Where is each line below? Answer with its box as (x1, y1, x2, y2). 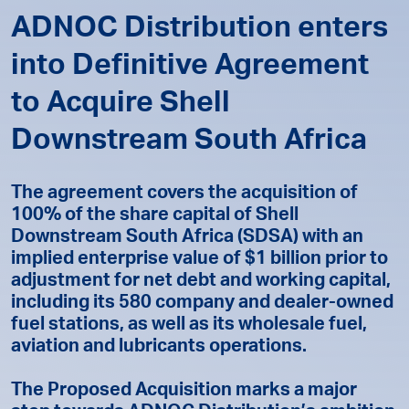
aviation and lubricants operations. (11, 339, 307, 357)
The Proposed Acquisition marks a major (11, 383, 357, 401)
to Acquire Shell (11, 90, 230, 120)
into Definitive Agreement (11, 53, 369, 82)
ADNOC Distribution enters (11, 16, 388, 45)
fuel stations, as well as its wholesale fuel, (11, 317, 367, 335)
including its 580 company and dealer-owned (11, 295, 393, 313)
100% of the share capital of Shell (11, 207, 299, 225)
